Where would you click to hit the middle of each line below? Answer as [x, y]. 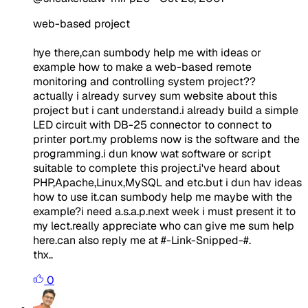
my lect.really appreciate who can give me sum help [164, 225]
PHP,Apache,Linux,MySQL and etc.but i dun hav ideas [167, 182]
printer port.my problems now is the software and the [166, 139]
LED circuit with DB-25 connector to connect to [152, 124]
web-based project [81, 23]
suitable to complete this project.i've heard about [156, 168]
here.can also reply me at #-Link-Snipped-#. [142, 240]
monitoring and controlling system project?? [144, 81]
